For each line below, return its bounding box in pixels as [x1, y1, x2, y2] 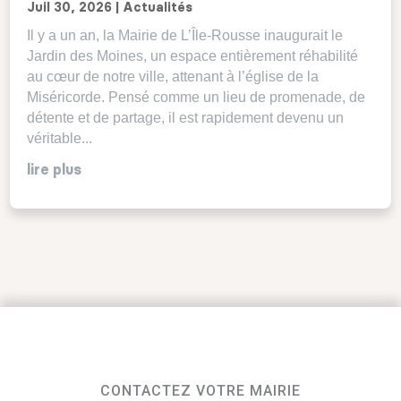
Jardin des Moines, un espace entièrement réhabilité [27, 48, 359, 64]
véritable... [27, 131, 93, 147]
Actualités [123, 2, 193, 15]
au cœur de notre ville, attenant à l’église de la [27, 69, 320, 85]
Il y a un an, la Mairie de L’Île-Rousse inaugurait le [27, 28, 344, 44]
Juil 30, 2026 [27, 2, 113, 15]
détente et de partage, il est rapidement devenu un [27, 110, 345, 126]
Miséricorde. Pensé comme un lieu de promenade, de [27, 90, 366, 106]
